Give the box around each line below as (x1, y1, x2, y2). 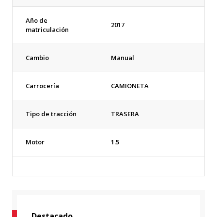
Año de (26, 16, 47, 25)
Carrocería (26, 81, 59, 90)
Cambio (26, 53, 49, 62)
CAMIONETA (111, 81, 149, 90)
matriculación (26, 25, 69, 34)
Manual (111, 53, 134, 62)
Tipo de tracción (26, 109, 77, 118)
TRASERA (111, 109, 139, 118)
